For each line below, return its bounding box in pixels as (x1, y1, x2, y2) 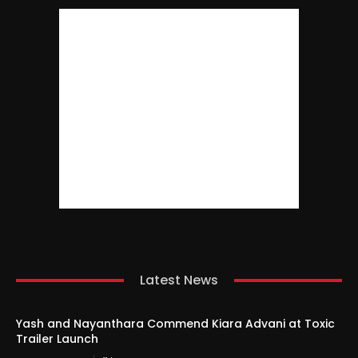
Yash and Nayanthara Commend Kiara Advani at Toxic (16, 316, 335, 332)
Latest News (140, 271, 218, 290)
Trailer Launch (16, 331, 98, 348)
